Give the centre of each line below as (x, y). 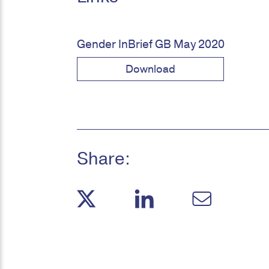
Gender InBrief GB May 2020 (151, 44)
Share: (104, 159)
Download (150, 69)
